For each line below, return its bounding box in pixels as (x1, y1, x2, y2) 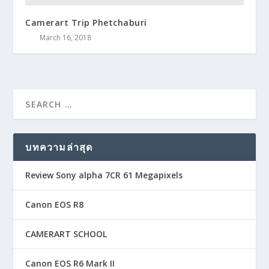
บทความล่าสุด (25, 140, 93, 154)
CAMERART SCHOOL (25, 228, 107, 240)
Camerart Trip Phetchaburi (25, 16, 147, 28)
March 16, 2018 (40, 32, 92, 43)
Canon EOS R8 (25, 198, 84, 210)
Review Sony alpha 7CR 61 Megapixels (25, 169, 183, 181)
